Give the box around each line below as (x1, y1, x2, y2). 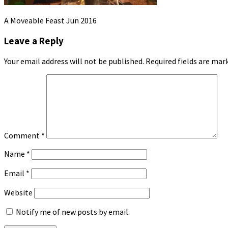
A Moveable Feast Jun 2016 (4, 15, 97, 25)
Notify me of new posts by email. (16, 207, 130, 217)
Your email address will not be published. (4, 56, 144, 67)
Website (4, 187, 33, 198)
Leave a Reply (4, 35, 64, 47)
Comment (4, 130, 41, 141)
